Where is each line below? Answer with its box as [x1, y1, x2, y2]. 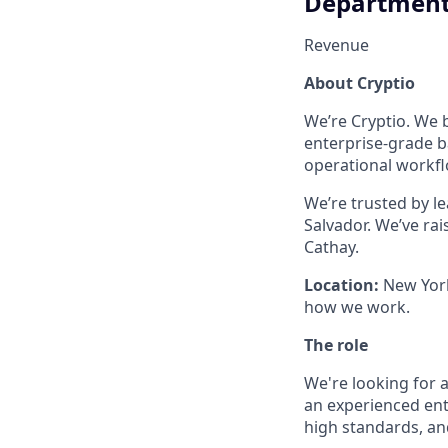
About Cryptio [304, 72, 415, 95]
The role [304, 334, 368, 357]
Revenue [304, 34, 369, 57]
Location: [304, 274, 379, 297]
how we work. [304, 296, 410, 319]
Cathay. [304, 236, 359, 259]
